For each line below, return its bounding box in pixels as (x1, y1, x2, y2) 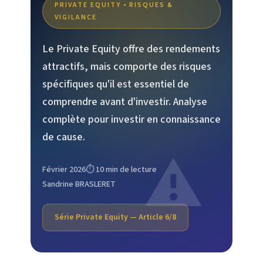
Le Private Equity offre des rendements (42, 41, 220, 56)
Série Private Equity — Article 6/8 (55, 211, 176, 223)
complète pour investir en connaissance (42, 112, 221, 127)
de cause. (42, 129, 85, 144)
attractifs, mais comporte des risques (42, 59, 211, 74)
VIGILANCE (55, 12, 97, 22)
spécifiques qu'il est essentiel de (42, 76, 189, 92)
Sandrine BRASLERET (42, 178, 116, 190)
